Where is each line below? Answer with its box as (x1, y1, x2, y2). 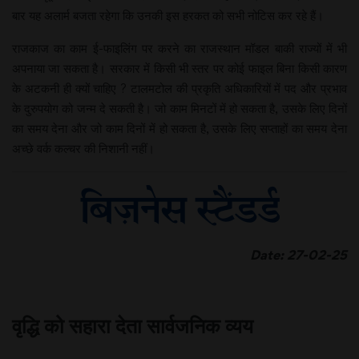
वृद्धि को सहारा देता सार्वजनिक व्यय (12, 312, 253, 339)
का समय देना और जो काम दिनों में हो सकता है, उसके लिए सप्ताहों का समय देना (12, 120, 347, 136)
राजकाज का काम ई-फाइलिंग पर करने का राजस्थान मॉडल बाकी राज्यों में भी (12, 40, 347, 56)
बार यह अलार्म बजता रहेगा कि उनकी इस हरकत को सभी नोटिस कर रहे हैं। (12, 7, 324, 23)
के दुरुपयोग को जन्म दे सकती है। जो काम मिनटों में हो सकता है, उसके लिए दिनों (12, 100, 347, 116)
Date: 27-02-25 (228, 247, 347, 263)
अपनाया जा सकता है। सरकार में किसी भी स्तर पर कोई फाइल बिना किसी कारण (12, 60, 347, 76)
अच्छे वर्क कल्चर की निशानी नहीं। (12, 140, 155, 156)
